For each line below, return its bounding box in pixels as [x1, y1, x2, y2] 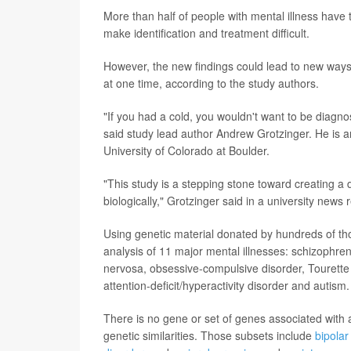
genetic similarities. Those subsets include [103, 327, 315, 343]
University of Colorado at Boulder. [103, 142, 270, 158]
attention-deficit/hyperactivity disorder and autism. [103, 277, 349, 293]
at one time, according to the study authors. [103, 74, 319, 91]
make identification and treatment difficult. [103, 24, 309, 41]
